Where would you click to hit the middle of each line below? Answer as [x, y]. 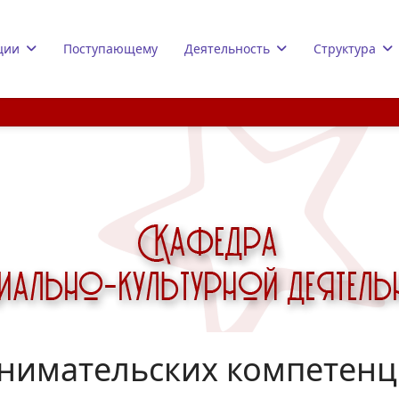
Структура [344, 49]
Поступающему [110, 49]
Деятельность [227, 49]
